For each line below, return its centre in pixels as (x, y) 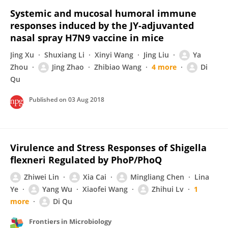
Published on (49, 99)
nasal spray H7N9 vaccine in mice (87, 38)
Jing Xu (22, 55)
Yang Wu (57, 189)
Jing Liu (156, 55)
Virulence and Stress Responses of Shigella (108, 148)
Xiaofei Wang (105, 189)
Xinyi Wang (114, 55)
